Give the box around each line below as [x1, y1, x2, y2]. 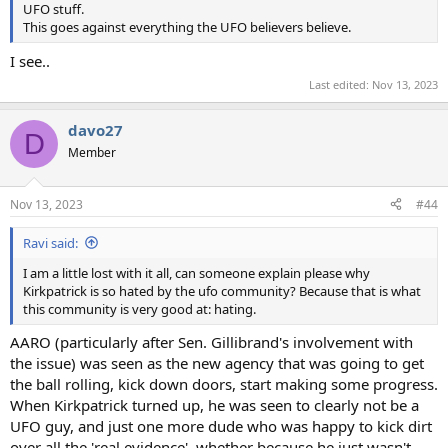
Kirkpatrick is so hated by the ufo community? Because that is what [23, 281, 421, 300]
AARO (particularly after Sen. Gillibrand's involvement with [10, 332, 413, 352]
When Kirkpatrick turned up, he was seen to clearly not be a [10, 395, 419, 415]
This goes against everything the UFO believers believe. [23, 18, 351, 36]
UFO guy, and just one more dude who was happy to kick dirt [10, 416, 432, 436]
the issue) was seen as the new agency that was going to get [10, 353, 424, 373]
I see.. [10, 50, 50, 71]
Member [68, 144, 116, 161]
